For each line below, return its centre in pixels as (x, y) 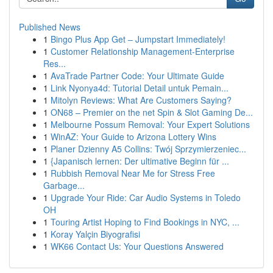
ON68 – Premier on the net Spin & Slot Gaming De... (152, 112)
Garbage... (64, 185)
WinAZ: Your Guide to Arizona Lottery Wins (133, 136)
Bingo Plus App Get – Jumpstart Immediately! (138, 39)
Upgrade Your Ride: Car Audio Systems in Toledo (146, 197)
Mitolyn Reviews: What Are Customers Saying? (141, 100)
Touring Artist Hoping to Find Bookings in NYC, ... (145, 222)
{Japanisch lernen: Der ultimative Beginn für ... (140, 161)
